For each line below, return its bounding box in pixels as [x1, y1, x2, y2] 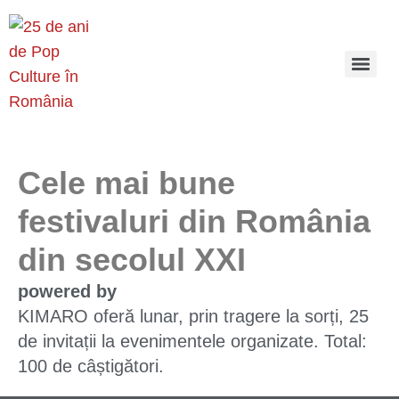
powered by [18, 281, 117, 301]
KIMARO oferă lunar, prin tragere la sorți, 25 [18, 306, 369, 326]
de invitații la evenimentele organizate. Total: [18, 331, 367, 351]
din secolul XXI [18, 241, 246, 278]
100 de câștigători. [18, 356, 164, 376]
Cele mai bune [18, 165, 235, 201]
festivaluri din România [18, 203, 370, 240]
